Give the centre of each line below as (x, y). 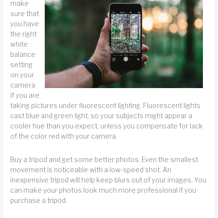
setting (22, 65)
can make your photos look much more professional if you (103, 191)
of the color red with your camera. (64, 136)
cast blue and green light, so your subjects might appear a (101, 116)
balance (23, 55)
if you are (25, 96)
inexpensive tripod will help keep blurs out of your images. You (109, 180)
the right (24, 34)
